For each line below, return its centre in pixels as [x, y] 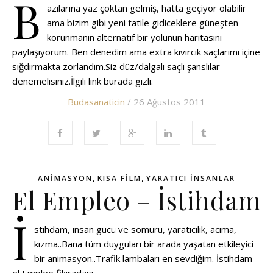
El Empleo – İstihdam [136, 200]
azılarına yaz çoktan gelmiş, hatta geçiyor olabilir [147, 8]
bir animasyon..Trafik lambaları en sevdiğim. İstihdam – [147, 258]
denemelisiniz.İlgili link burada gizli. [83, 81]
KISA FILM [119, 178]
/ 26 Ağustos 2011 [165, 102]
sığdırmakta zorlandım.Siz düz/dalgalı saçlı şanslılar [116, 66]
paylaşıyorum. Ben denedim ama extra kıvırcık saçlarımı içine [136, 52]
